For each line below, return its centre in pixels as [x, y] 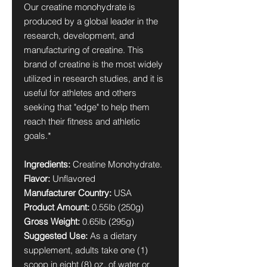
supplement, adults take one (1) [86, 250]
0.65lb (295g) [108, 221]
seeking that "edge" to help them [87, 107]
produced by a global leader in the [91, 21]
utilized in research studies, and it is [94, 78]
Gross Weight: [53, 221]
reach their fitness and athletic [82, 121]
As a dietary [114, 236]
